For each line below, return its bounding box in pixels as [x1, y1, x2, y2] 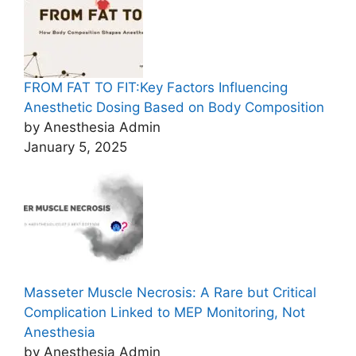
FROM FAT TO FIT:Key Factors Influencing [24, 79, 288, 95]
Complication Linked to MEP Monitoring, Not [24, 304, 305, 321]
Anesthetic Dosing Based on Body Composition [24, 99, 324, 115]
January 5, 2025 [24, 138, 127, 155]
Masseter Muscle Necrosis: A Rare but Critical [24, 284, 316, 301]
